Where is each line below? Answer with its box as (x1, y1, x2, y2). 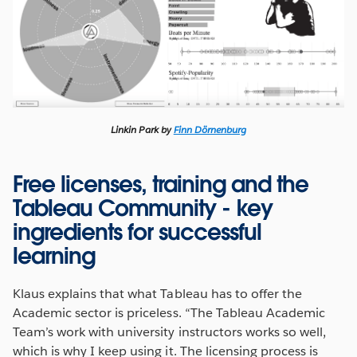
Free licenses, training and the (13, 169, 308, 198)
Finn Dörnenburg (173, 122, 246, 136)
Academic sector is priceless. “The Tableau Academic (13, 304, 325, 321)
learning (13, 241, 95, 270)
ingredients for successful (13, 217, 261, 246)
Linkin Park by (111, 122, 174, 136)
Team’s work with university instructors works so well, (13, 323, 327, 340)
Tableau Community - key (13, 193, 273, 222)
